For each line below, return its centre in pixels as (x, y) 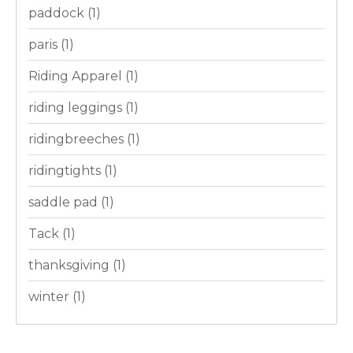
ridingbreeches (78, 139)
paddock (58, 13)
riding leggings (77, 108)
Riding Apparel (77, 76)
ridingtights (66, 171)
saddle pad (65, 203)
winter (50, 297)
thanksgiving (71, 266)
